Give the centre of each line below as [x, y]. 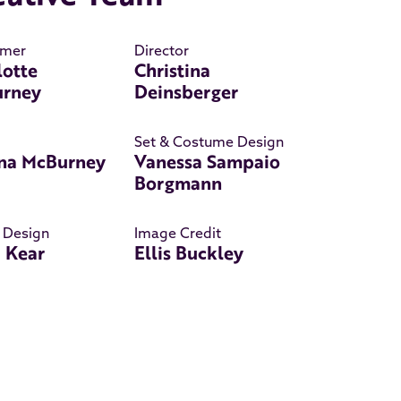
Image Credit [178, 232]
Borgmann [179, 183]
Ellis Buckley [189, 252]
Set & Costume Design [209, 141]
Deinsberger [187, 91]
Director [162, 50]
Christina [173, 70]
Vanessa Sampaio [208, 161]
